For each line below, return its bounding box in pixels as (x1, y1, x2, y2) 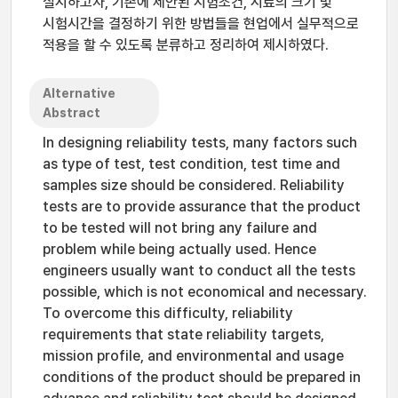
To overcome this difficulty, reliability (43, 305, 293, 322)
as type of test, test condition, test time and (43, 155, 340, 172)
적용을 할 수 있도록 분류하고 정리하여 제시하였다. (43, 36, 329, 53)
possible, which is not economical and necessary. (43, 283, 367, 300)
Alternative (43, 86, 115, 100)
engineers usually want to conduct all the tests (43, 262, 355, 279)
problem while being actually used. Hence (43, 241, 316, 258)
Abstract (43, 106, 100, 120)
